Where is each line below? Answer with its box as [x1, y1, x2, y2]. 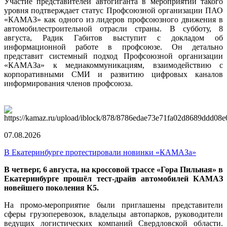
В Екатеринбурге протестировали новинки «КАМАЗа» [4, 147, 196, 157]
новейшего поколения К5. [4, 183, 99, 192]
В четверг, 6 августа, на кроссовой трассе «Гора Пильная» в [4, 165, 223, 174]
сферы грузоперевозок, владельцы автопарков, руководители [4, 209, 223, 218]
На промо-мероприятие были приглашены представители [4, 200, 223, 209]
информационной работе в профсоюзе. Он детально [4, 42, 223, 51]
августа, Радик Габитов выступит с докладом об [4, 33, 223, 42]
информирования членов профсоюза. [4, 79, 133, 88]
